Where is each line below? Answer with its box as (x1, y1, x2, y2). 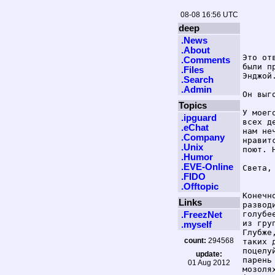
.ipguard (181, 113, 217, 123)
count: (184, 236, 206, 245)
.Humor (181, 152, 213, 162)
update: (196, 250, 222, 258)
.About (181, 45, 210, 55)
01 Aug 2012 (188, 258, 230, 267)
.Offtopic (181, 182, 219, 192)
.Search (181, 75, 214, 85)
